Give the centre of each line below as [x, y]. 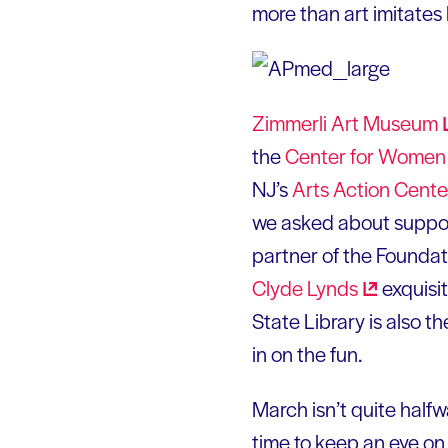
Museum [400, 122]
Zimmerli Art [307, 122]
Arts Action [343, 188]
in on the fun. [307, 353]
